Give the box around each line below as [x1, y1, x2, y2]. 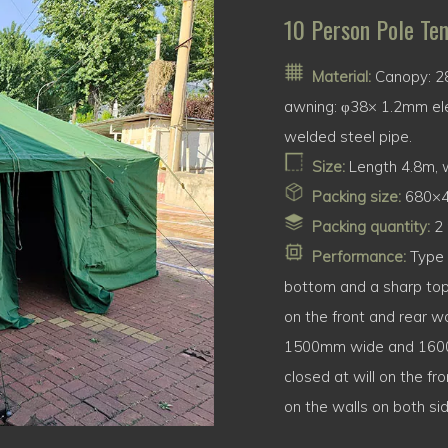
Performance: [312, 247, 406, 267]
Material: [312, 67, 371, 87]
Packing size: [312, 187, 401, 207]
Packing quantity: [312, 217, 430, 237]
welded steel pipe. [284, 127, 412, 147]
